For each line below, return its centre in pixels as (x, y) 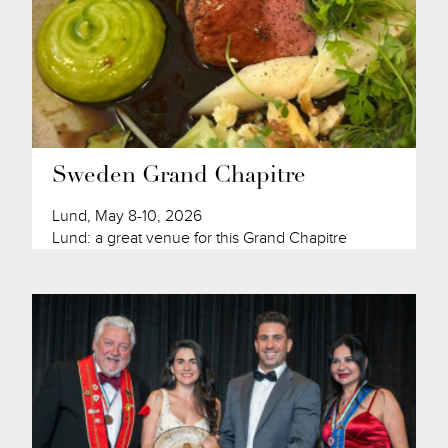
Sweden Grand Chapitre (179, 177)
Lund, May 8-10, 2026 (127, 216)
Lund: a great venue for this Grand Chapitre (200, 238)
